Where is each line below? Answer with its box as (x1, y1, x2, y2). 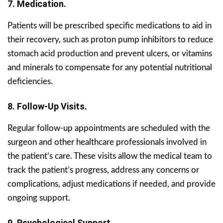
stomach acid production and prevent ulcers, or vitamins (7, 49, 212, 58)
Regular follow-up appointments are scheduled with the (7, 123, 210, 132)
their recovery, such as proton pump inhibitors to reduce (7, 35, 213, 44)
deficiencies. (7, 77, 53, 86)
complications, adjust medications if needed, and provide (7, 179, 216, 188)
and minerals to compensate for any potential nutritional (7, 63, 212, 72)
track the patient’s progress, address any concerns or (7, 165, 199, 174)
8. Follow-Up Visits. (7, 101, 87, 111)
